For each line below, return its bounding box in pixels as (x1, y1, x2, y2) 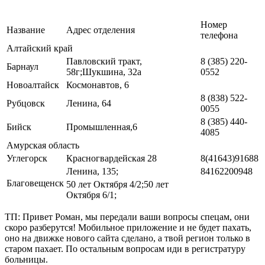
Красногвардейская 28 (66, 153, 157, 164)
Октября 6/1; (66, 190, 117, 201)
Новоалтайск (7, 80, 59, 91)
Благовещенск (7, 178, 64, 189)
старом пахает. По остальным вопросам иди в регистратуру (5, 244, 245, 254)
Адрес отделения (66, 25, 135, 35)
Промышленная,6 (66, 122, 137, 132)
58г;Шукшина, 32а (66, 67, 141, 77)
